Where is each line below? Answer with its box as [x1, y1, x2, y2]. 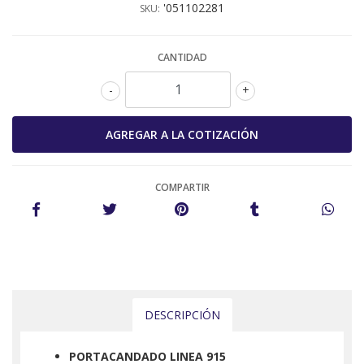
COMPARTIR [154, 180, 210, 194]
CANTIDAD [157, 50, 207, 64]
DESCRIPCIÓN [144, 306, 220, 323]
